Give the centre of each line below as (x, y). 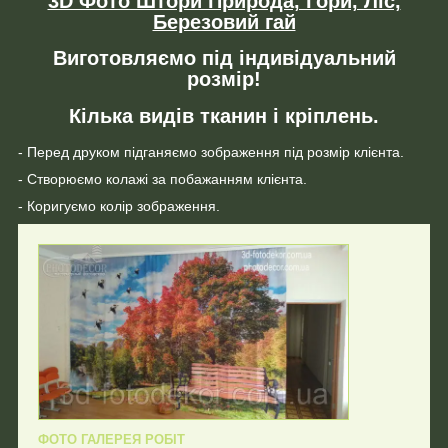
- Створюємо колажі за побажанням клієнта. (162, 178)
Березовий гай (224, 21)
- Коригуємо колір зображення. (119, 205)
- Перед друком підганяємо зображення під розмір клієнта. (211, 151)
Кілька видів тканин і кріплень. (224, 116)
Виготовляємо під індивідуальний (224, 58)
